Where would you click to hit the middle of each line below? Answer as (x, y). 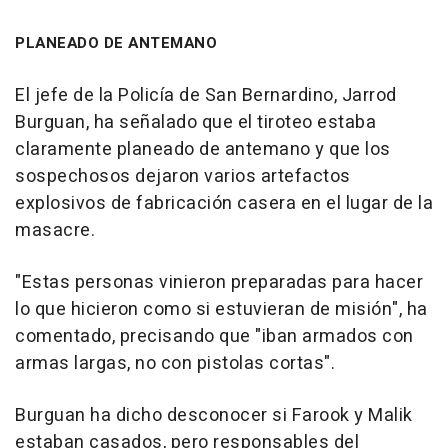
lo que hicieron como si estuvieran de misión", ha (221, 310)
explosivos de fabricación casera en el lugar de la (224, 204)
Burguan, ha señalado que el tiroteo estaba (195, 123)
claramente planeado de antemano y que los (203, 150)
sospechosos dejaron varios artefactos (183, 177)
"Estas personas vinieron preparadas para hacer (219, 283)
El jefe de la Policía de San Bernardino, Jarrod (206, 96)
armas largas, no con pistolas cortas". (175, 364)
